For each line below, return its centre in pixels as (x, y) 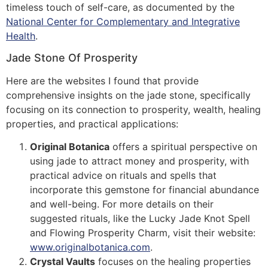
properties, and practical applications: (92, 124)
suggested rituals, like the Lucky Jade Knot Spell (140, 219)
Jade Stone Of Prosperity (72, 58)
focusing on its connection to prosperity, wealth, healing (133, 110)
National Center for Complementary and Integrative (123, 21)
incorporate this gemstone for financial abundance (144, 190)
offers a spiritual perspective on (183, 147)
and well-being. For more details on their (122, 204)
